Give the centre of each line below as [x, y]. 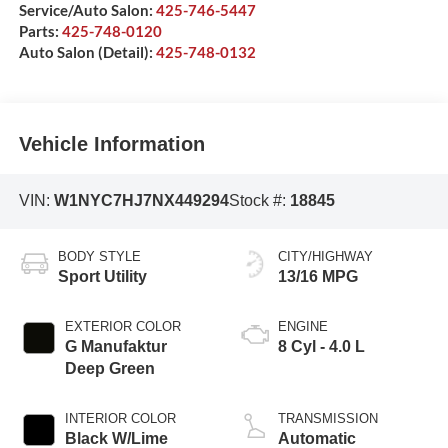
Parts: [40, 31]
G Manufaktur [115, 346]
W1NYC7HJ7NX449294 [141, 201]
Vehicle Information [111, 143]
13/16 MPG [318, 276]
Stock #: [259, 201]
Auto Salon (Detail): [87, 52]
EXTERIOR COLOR [122, 326]
